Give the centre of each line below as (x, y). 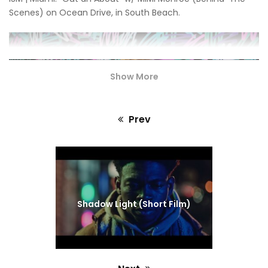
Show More (134, 76)
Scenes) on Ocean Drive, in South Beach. (95, 12)
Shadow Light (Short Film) (134, 204)
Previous (229, 152)
